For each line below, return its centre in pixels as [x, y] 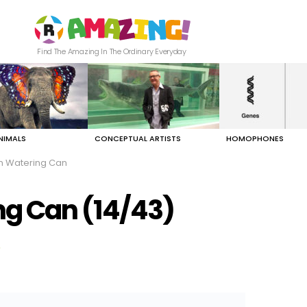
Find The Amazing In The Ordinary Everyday [112, 52]
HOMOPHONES [255, 139]
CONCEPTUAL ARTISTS [138, 139]
